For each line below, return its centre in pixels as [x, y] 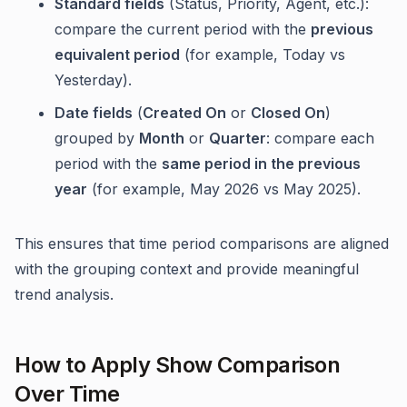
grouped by [97, 138]
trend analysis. [64, 294]
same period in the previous [261, 164]
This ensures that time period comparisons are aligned [202, 243]
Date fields [94, 113]
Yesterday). [93, 80]
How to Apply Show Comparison [177, 365]
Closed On [288, 113]
